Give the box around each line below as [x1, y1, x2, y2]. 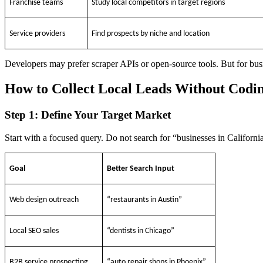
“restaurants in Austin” [107, 195, 183, 204]
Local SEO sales [9, 226, 59, 235]
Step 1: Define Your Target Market [5, 109, 171, 122]
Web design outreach [9, 195, 79, 204]
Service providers [9, 29, 66, 39]
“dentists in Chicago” [107, 226, 175, 235]
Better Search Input [107, 164, 175, 173]
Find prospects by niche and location [92, 29, 210, 39]
